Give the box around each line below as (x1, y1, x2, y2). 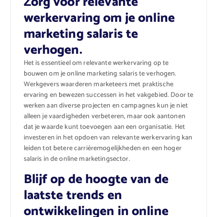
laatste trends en (23, 185, 122, 206)
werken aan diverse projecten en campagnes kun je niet (23, 100, 188, 112)
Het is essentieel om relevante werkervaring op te (23, 58, 169, 69)
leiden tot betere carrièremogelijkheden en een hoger (23, 143, 182, 155)
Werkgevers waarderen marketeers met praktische (23, 79, 173, 91)
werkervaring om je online (23, 8, 175, 29)
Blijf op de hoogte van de (23, 169, 169, 190)
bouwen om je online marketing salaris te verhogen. (23, 68, 177, 80)
